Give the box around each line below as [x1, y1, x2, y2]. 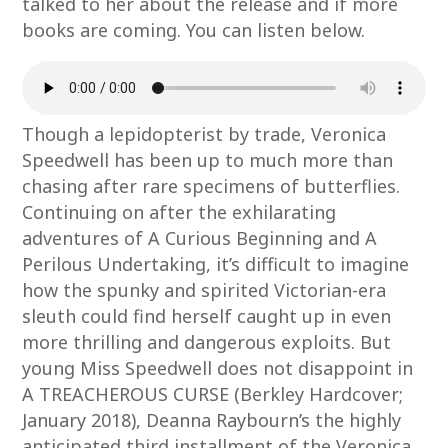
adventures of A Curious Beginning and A [22, 226, 378, 250]
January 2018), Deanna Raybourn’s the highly [22, 408, 402, 432]
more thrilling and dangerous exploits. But [22, 330, 392, 354]
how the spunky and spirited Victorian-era [22, 278, 387, 302]
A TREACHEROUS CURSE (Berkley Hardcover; [22, 382, 404, 406]
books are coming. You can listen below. [22, 18, 366, 42]
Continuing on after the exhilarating [22, 200, 337, 224]
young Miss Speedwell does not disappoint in [22, 356, 414, 380]
